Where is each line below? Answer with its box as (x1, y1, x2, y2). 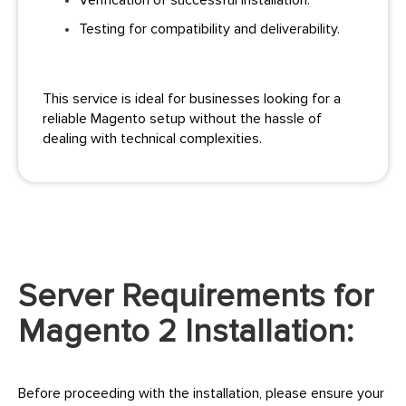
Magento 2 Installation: (18, 312, 353, 353)
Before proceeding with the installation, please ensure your (18, 384, 384, 403)
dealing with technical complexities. (43, 130, 262, 149)
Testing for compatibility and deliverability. (79, 20, 340, 39)
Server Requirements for (18, 276, 373, 317)
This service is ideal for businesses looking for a (43, 90, 341, 109)
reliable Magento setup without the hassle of (43, 110, 322, 129)
